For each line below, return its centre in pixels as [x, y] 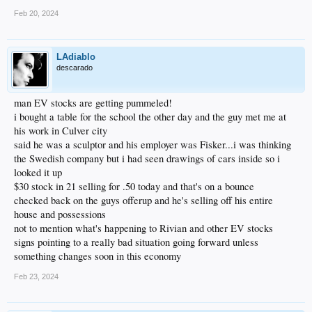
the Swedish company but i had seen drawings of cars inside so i [147, 158]
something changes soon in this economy [97, 256]
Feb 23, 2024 [36, 276]
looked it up [38, 172]
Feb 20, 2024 [36, 13]
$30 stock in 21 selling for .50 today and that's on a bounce [134, 186]
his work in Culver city [61, 130]
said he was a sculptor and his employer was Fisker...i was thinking [153, 144]
